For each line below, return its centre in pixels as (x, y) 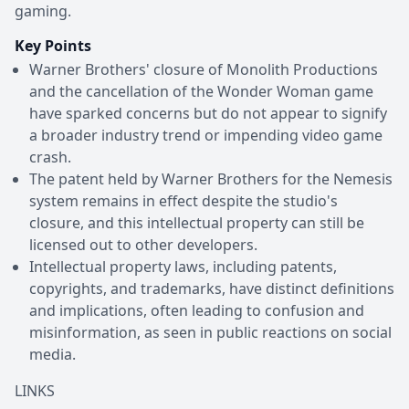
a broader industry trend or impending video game (206, 135)
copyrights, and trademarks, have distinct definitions (212, 288)
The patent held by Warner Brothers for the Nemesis (211, 178)
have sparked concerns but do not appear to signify (208, 113)
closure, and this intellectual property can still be (197, 222)
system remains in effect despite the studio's (184, 200)
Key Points (53, 45)
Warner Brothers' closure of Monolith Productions (204, 69)
